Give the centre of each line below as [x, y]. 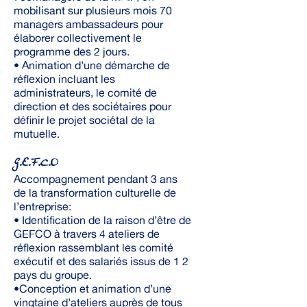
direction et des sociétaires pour [93, 106]
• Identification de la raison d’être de [102, 220]
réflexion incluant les [64, 79]
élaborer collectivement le [78, 38]
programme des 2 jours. [72, 51]
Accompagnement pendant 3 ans [96, 179]
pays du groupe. [53, 275]
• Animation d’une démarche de [92, 65]
